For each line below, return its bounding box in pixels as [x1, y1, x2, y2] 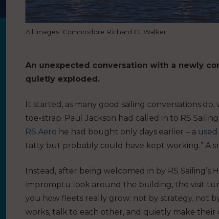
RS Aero [25, 127, 57, 137]
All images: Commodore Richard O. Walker [25, 28, 166, 36]
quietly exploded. [25, 74, 100, 84]
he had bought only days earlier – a [57, 127, 198, 137]
